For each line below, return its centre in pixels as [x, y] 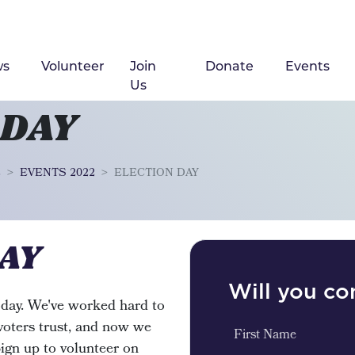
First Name [265, 336]
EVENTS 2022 [57, 174]
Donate [230, 66]
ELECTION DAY [157, 174]
